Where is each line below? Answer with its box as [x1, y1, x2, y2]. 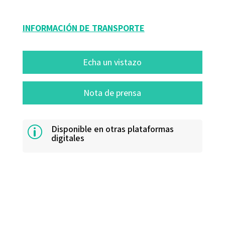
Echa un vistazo [83, 56, 142, 68]
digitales [51, 132, 84, 144]
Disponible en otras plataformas [51, 123, 174, 135]
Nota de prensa [83, 86, 142, 98]
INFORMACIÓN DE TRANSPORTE [22, 22, 145, 34]
